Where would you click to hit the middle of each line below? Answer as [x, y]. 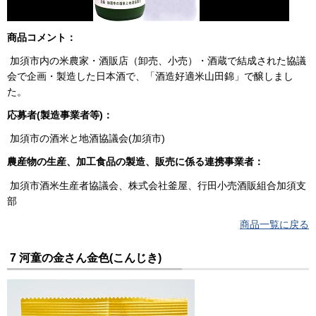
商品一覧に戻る [274, 224]
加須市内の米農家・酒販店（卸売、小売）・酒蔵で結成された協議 [157, 60]
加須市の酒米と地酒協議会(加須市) [86, 139]
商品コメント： [42, 37]
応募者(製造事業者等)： [60, 115]
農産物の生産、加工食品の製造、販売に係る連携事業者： [135, 162]
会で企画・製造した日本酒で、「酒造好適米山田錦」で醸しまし [150, 76]
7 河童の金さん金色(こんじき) [84, 257]
